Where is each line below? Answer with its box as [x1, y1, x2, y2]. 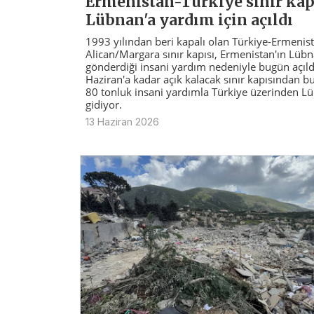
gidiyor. [86, 97, 122, 111]
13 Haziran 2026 [86, 116, 159, 128]
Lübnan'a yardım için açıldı [86, 11, 293, 29]
